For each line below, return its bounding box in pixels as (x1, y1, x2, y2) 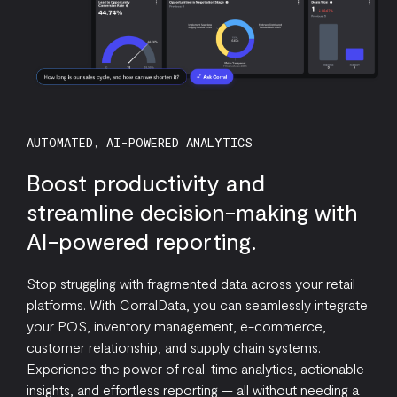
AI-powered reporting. (27, 227, 257, 254)
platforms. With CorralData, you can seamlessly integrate (27, 296, 368, 313)
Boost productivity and (27, 168, 265, 196)
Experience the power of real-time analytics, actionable (27, 360, 364, 377)
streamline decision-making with (27, 198, 358, 225)
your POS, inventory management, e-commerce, (27, 317, 326, 334)
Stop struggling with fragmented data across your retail (27, 275, 355, 292)
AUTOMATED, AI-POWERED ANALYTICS (27, 135, 253, 150)
